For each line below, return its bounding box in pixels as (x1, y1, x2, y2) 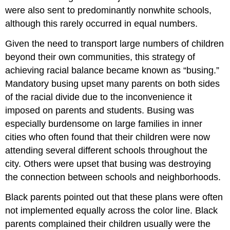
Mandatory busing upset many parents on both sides (5, 79, 220, 89)
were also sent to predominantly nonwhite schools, (5, 5, 212, 16)
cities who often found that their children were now (5, 132, 210, 143)
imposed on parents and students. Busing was (5, 105, 195, 116)
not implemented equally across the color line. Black (5, 205, 218, 216)
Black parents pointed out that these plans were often (5, 191, 223, 202)
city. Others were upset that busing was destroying (5, 159, 212, 169)
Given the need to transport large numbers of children (5, 39, 224, 49)
